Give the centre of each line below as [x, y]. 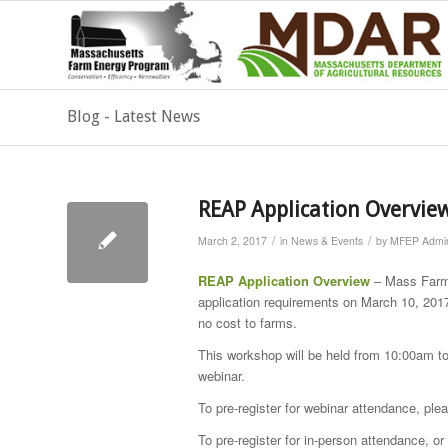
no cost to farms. [247, 323]
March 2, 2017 [232, 240]
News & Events [327, 240]
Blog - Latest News [133, 116]
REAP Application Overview [284, 281]
